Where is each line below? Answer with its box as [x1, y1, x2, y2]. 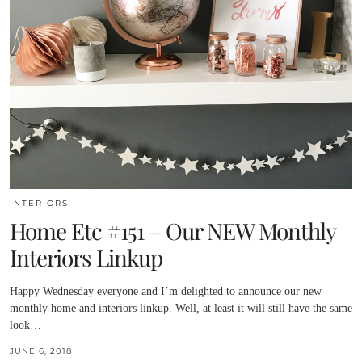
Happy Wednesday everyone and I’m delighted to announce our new [10, 284, 322, 297]
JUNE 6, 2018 [10, 345, 72, 356]
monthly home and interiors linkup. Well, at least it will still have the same [10, 301, 352, 314]
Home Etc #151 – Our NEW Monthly [10, 215, 335, 246]
